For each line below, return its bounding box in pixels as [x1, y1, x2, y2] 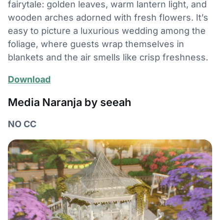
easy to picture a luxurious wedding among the [8, 26, 206, 36]
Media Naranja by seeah [8, 96, 131, 109]
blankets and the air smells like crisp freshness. [8, 52, 208, 63]
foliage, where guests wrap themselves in [8, 39, 184, 50]
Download [8, 74, 51, 85]
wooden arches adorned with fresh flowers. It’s [8, 12, 208, 23]
